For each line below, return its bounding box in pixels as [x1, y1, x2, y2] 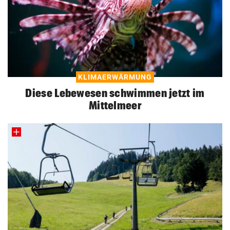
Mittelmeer [89, 99, 141, 111]
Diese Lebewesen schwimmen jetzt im [25, 86, 205, 99]
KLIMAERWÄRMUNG [78, 72, 152, 81]
